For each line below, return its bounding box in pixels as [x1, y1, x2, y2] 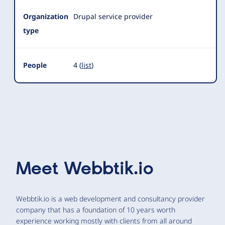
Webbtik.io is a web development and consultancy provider [16, 194, 205, 203]
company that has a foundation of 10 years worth [16, 205, 175, 214]
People [23, 60, 47, 70]
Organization [23, 12, 68, 21]
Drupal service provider [73, 12, 153, 21]
